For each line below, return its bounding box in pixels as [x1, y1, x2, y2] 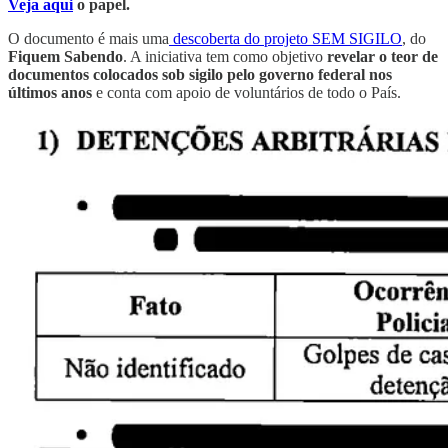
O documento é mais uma [8, 29, 169, 47]
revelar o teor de [323, 47, 438, 65]
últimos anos [8, 83, 92, 101]
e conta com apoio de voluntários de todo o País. [92, 83, 401, 101]
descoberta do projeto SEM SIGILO [169, 29, 402, 47]
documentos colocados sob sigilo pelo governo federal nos [8, 65, 392, 83]
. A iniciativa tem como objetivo [123, 47, 323, 65]
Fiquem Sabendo [8, 47, 123, 65]
